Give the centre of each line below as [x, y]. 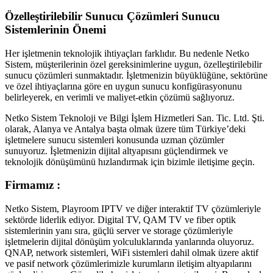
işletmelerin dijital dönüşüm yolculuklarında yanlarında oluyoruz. [129, 241]
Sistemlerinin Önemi [55, 29]
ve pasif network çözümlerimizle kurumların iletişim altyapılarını [128, 263]
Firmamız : [33, 185]
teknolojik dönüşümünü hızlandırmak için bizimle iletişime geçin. [130, 161]
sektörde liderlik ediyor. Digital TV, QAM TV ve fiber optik [120, 219]
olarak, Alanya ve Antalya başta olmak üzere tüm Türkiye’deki [125, 129]
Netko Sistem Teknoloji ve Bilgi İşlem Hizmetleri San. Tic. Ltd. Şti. [135, 118]
